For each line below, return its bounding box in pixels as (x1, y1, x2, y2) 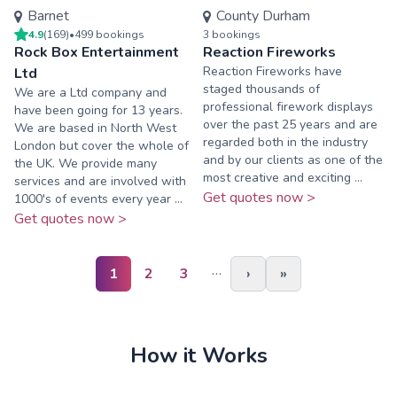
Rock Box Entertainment (14, 43, 179, 63)
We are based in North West (14, 120, 176, 137)
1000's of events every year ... (14, 191, 183, 208)
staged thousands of (203, 81, 320, 98)
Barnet (27, 6, 70, 27)
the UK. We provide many (14, 155, 157, 173)
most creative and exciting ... (203, 169, 362, 187)
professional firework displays (203, 98, 373, 116)
